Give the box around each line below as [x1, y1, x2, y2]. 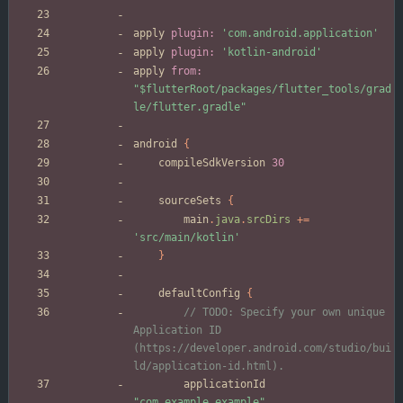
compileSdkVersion [158, 157, 265, 170]
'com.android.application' [221, 27, 379, 40]
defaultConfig [158, 287, 240, 300]
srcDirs [246, 213, 291, 227]
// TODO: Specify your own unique [184, 306, 385, 319]
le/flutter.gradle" [133, 101, 246, 114]
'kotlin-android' [221, 46, 322, 59]
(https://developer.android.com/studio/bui [133, 342, 391, 355]
